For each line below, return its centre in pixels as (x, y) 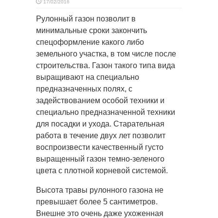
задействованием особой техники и (100, 100)
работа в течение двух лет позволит (101, 136)
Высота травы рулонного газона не (100, 190)
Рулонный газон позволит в (86, 19)
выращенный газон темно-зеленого (100, 159)
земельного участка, (72, 54)
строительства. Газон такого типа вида (106, 65)
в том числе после (142, 54)
